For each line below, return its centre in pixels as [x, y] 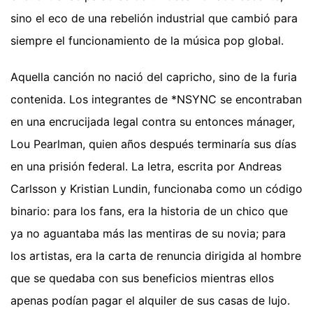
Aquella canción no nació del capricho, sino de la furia [154, 77]
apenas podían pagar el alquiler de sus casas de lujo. [150, 300]
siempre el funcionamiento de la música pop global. [147, 40]
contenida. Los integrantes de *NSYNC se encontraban [156, 99]
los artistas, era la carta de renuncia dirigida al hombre [156, 255]
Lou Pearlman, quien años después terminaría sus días [153, 144]
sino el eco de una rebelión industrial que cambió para [154, 18]
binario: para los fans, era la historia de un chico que [149, 211]
